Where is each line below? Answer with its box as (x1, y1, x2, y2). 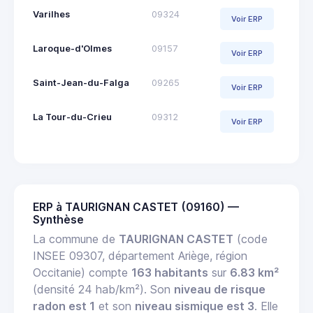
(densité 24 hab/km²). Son (33, 282, 174, 297)
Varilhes (33, 9, 70, 20)
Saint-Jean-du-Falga (33, 78, 129, 89)
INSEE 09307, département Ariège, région (33, 249, 247, 263)
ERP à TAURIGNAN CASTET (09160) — (33, 201, 239, 214)
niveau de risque (174, 282, 265, 297)
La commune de (33, 232, 119, 247)
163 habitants (131, 265, 208, 280)
